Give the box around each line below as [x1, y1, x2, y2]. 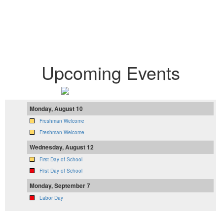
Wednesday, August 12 [30, 142, 94, 151]
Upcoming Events [41, 59, 180, 85]
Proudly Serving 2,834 [23, 11, 198, 37]
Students [75, 30, 146, 56]
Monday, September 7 [30, 181, 90, 190]
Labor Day [39, 194, 63, 201]
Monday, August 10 [30, 104, 83, 113]
